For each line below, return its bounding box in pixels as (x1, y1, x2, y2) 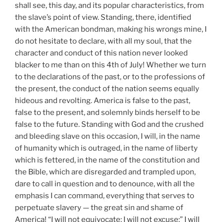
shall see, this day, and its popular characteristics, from (15, 1, 204, 10)
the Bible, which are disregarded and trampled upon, (15, 167, 196, 176)
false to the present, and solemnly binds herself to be (15, 108, 200, 117)
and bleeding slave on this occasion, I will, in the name (15, 132, 200, 141)
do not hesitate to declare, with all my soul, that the (15, 37, 192, 46)
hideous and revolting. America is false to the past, (15, 96, 190, 105)
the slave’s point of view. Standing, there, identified (15, 13, 191, 22)
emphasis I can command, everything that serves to (15, 191, 194, 200)
